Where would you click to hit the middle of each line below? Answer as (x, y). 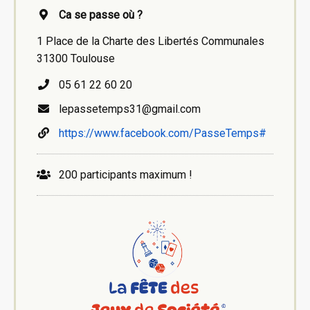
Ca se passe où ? (101, 15)
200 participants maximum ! (121, 174)
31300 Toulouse (76, 58)
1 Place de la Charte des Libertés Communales (151, 41)
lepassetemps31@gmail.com (126, 109)
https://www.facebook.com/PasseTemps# (163, 133)
